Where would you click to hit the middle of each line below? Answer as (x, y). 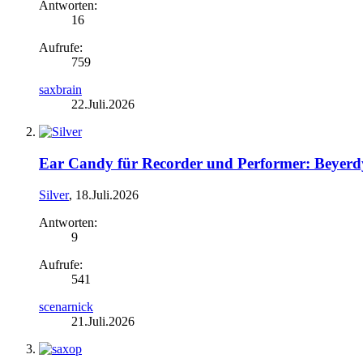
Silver (54, 194)
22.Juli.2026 (103, 105)
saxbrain (60, 90)
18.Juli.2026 (107, 194)
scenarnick (66, 306)
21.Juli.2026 (103, 321)
